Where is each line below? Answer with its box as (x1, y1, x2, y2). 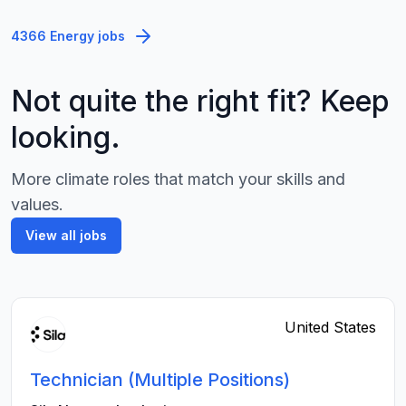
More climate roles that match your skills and (11, 169, 345, 188)
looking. (11, 120, 121, 155)
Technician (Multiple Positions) (30, 369, 290, 391)
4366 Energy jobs (11, 28, 125, 43)
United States (285, 318, 376, 336)
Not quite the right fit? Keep (11, 83, 390, 119)
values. (11, 195, 63, 214)
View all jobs (25, 227, 107, 243)
